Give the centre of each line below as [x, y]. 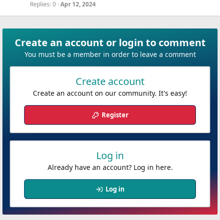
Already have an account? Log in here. [110, 167]
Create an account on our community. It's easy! [110, 93]
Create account [110, 81]
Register [115, 115]
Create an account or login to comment [110, 42]
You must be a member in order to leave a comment [110, 54]
